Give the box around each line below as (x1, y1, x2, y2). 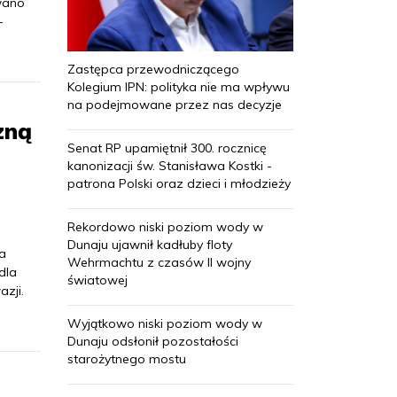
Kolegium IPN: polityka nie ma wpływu (67, 78, 290, 95)
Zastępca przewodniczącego (67, 60, 239, 77)
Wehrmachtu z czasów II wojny (67, 253, 251, 270)
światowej (67, 271, 128, 288)
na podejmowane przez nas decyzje (67, 96, 282, 113)
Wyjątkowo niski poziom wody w (67, 315, 262, 331)
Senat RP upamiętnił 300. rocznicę (67, 139, 267, 156)
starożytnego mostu (67, 350, 186, 367)
